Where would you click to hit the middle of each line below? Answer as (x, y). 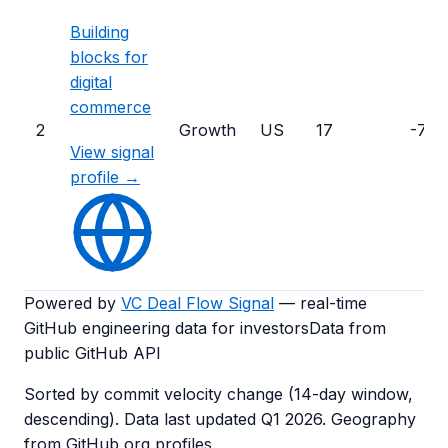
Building (99, 32)
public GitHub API (92, 353)
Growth (207, 130)
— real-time (323, 303)
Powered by (70, 303)
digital (91, 82)
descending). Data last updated (142, 419)
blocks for (109, 57)
